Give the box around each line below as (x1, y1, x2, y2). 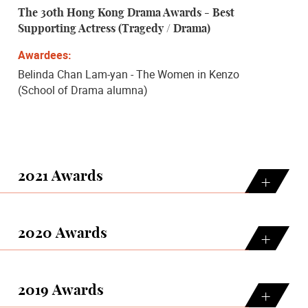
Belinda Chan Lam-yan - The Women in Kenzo (18, 66, 239, 82)
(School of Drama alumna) (18, 82, 148, 98)
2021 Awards (18, 169, 103, 184)
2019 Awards (18, 283, 104, 298)
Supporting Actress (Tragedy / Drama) (18, 23, 210, 34)
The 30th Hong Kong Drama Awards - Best (18, 7, 234, 19)
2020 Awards (18, 226, 107, 241)
